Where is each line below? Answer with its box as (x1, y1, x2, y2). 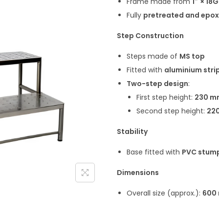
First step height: (136, 92, 195, 102)
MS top (179, 51, 205, 61)
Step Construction (117, 31, 184, 41)
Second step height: (136, 106, 207, 116)
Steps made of (127, 51, 179, 61)
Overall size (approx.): (127, 188, 202, 198)
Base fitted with (127, 147, 182, 157)
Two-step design (127, 79, 188, 88)
